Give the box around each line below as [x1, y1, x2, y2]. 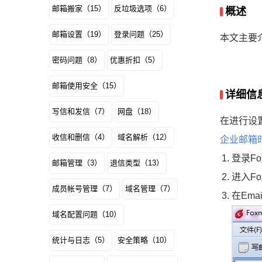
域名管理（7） [125, 184, 175, 193]
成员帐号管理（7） [52, 184, 117, 193]
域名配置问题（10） [52, 210, 121, 219]
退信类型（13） [110, 158, 164, 167]
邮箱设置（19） [52, 30, 106, 39]
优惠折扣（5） [110, 56, 160, 64]
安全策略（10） [118, 236, 171, 244]
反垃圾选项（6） [114, 4, 171, 13]
